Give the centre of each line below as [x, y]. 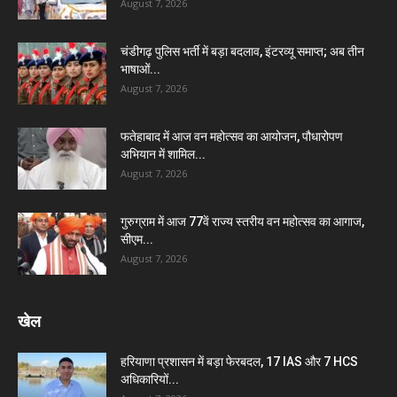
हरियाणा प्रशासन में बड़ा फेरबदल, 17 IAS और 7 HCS [239, 362]
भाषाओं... [140, 69]
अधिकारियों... [150, 379]
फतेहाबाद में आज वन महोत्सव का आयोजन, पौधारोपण [232, 136]
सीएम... [137, 239]
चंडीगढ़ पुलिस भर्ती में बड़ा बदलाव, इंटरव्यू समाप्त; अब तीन [242, 51]
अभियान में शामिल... [163, 154]
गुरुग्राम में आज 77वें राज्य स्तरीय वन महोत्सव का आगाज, [242, 222]
